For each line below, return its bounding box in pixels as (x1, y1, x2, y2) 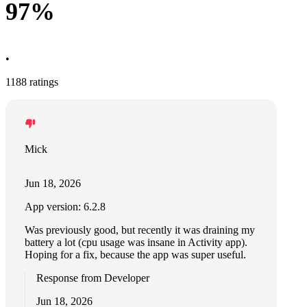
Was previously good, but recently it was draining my (25, 224, 255, 236)
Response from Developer (36, 272, 149, 284)
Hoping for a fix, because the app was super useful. (25, 249, 246, 260)
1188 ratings (5, 76, 58, 88)
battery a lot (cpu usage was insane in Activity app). (25, 236, 247, 248)
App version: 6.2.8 (25, 201, 106, 212)
